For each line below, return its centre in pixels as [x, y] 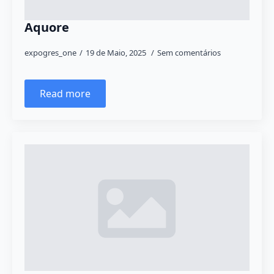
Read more [65, 94]
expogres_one [50, 53]
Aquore [47, 27]
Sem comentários [189, 53]
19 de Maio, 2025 [117, 53]
